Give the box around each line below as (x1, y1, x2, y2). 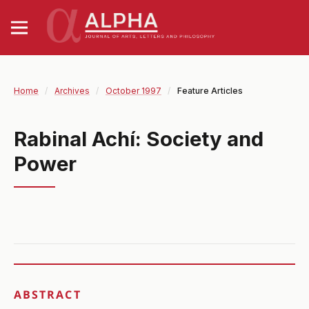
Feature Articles (177, 85, 243, 96)
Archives (54, 85, 90, 96)
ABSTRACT (13, 286, 81, 302)
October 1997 (105, 85, 161, 96)
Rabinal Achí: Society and (13, 126, 263, 151)
